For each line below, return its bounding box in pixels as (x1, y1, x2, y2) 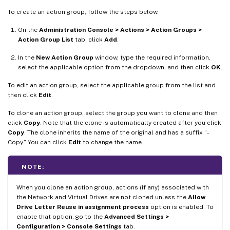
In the (18, 53, 36, 61)
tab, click (73, 35, 104, 43)
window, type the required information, (93, 53, 210, 61)
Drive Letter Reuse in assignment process (16, 203, 149, 210)
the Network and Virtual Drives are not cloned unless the (16, 193, 188, 201)
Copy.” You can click (8, 138, 68, 146)
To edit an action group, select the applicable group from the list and (8, 81, 216, 89)
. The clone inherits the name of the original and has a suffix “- (24, 128, 209, 136)
